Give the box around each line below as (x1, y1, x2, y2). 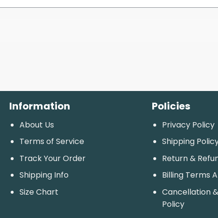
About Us (19, 119, 54, 130)
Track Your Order (19, 152, 86, 164)
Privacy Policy (162, 119, 215, 130)
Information (9, 99, 70, 113)
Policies (152, 99, 191, 113)
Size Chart (19, 186, 58, 198)
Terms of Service (19, 136, 84, 147)
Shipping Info (19, 169, 69, 181)
